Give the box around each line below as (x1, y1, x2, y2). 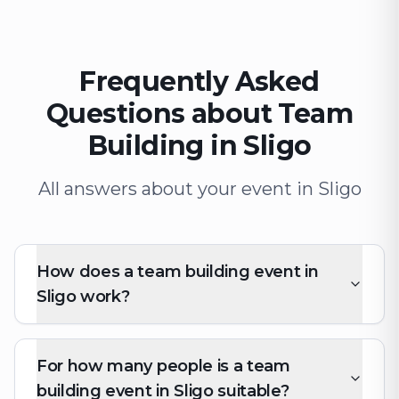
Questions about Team (46, 97, 353, 130)
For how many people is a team (37, 356, 290, 376)
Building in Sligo (87, 129, 312, 162)
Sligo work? (37, 287, 130, 306)
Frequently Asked (79, 65, 320, 98)
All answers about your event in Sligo (37, 178, 362, 199)
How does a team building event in (37, 262, 319, 281)
